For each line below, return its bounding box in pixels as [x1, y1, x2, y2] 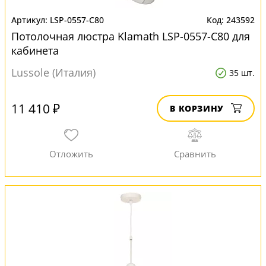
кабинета [11, 43, 59, 58]
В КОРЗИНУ [170, 103, 224, 114]
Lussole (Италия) [11, 65, 96, 80]
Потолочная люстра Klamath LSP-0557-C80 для [11, 29, 250, 43]
